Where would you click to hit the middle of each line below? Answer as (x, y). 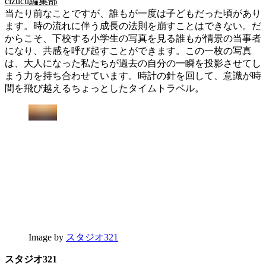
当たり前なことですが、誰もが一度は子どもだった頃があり (133, 13)
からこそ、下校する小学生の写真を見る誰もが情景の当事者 (133, 38)
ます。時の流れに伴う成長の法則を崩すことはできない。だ (133, 26)
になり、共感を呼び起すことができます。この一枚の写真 (128, 50)
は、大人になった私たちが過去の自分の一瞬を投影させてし (133, 63)
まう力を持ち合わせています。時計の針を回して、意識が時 (133, 75)
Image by (47, 237)
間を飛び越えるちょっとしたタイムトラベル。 (104, 88)
